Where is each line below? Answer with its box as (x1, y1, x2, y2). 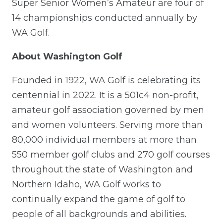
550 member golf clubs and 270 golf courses (12, 149, 210, 160)
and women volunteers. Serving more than (12, 119, 203, 130)
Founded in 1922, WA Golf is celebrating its (12, 74, 201, 86)
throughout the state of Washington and (12, 164, 193, 175)
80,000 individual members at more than (12, 134, 197, 145)
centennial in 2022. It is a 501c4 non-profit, (12, 89, 199, 101)
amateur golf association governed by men (12, 104, 204, 115)
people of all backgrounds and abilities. (12, 208, 186, 220)
